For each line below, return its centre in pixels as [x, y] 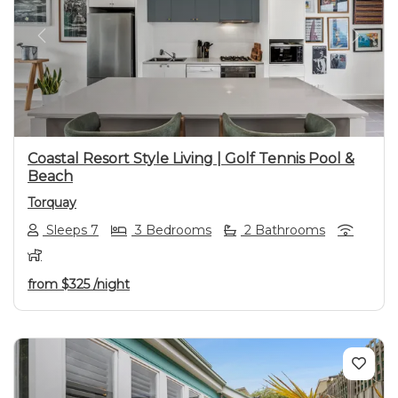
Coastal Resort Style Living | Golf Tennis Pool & [191, 159]
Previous [72, 45]
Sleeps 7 [71, 230]
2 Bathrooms [283, 230]
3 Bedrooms [171, 230]
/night [111, 284]
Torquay [52, 203]
